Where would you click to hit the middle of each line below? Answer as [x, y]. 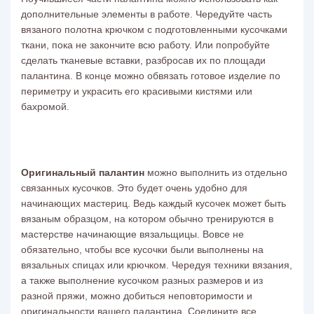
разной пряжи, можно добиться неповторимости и [137, 296]
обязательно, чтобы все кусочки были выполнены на [142, 250]
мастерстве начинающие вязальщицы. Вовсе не [132, 234]
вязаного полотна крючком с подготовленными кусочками [154, 29]
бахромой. [45, 107]
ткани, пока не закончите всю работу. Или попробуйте [145, 45]
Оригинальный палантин [83, 172]
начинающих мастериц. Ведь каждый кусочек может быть [153, 203]
